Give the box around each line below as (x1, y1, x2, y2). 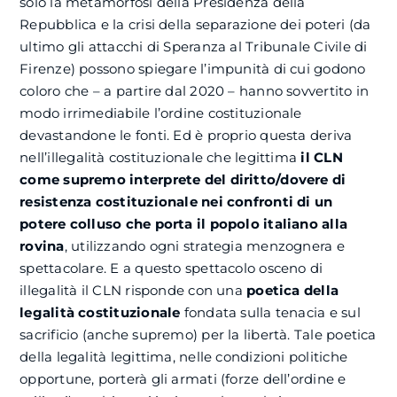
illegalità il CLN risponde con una (19, 282, 247, 300)
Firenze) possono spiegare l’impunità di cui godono (19, 60, 366, 78)
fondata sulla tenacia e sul (180, 304, 361, 322)
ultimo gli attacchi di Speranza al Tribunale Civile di (19, 38, 368, 56)
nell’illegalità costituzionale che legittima (19, 149, 301, 167)
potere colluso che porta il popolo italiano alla (19, 215, 348, 233)
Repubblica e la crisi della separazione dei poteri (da (19, 16, 371, 34)
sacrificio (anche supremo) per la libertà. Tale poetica (19, 326, 377, 344)
